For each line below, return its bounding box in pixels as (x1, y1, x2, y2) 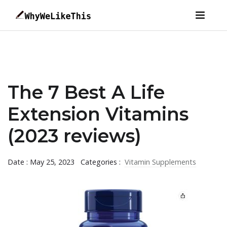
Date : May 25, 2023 (8, 157, 74, 167)
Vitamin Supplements (125, 157, 196, 167)
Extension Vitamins (8, 103, 188, 125)
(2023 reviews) (8, 125, 141, 147)
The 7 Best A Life (8, 81, 165, 103)
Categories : (81, 157, 123, 167)
